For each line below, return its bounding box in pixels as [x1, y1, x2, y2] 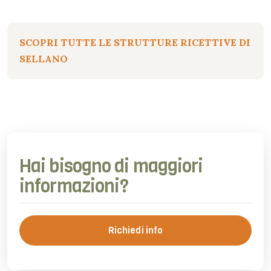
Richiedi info [108, 224, 163, 237]
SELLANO [19, 53, 68, 65]
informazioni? [19, 174, 129, 199]
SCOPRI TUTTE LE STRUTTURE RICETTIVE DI [19, 36, 250, 49]
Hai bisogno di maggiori [19, 154, 203, 179]
